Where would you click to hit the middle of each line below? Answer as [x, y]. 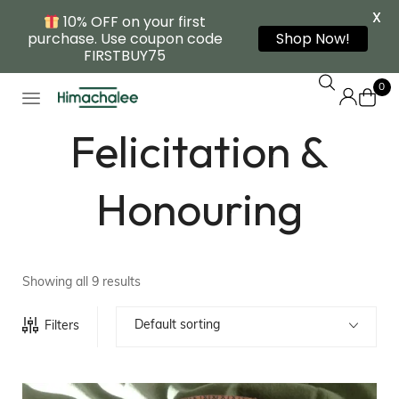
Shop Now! [313, 39]
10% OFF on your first [133, 22]
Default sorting [177, 326]
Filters [62, 327]
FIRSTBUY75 [125, 56]
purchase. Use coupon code [125, 39]
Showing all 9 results [81, 283]
